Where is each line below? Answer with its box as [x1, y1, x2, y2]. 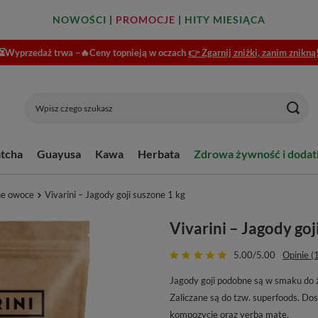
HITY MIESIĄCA [185, 13, 265, 26]
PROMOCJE [116, 13, 175, 26]
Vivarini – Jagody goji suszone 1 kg [45, 189, 185, 200]
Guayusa [37, 147, 81, 160]
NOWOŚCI [53, 13, 106, 26]
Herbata [138, 147, 180, 160]
